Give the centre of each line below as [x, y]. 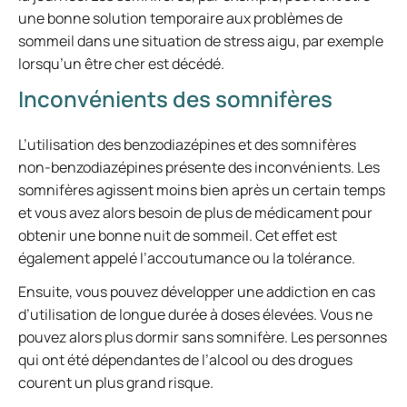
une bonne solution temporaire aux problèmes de [180, 18]
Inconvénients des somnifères [175, 99]
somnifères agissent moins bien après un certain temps [202, 190]
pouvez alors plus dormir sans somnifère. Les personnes [203, 337]
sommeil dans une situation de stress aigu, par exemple [201, 41]
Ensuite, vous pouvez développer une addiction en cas [197, 292]
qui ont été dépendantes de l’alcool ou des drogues [185, 360]
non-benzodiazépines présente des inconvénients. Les [199, 167]
